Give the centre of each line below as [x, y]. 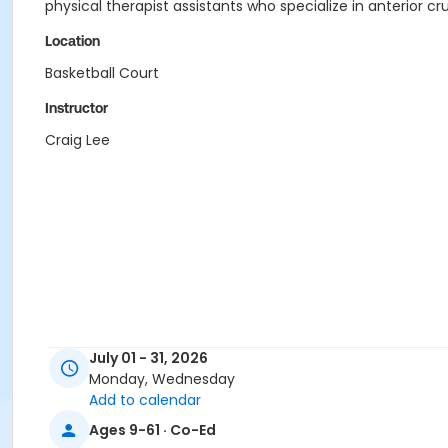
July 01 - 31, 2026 [148, 358]
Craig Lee [77, 140]
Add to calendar [145, 400]
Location [72, 41]
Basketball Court [102, 73]
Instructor [76, 108]
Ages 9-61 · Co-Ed [152, 429]
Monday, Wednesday [162, 379]
